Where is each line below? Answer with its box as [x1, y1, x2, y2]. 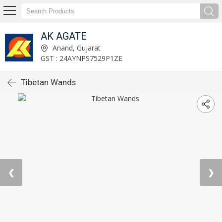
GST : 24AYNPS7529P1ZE [40, 53, 122, 63]
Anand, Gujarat [50, 43, 101, 53]
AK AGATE [40, 30, 87, 42]
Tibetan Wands [21, 77, 76, 87]
